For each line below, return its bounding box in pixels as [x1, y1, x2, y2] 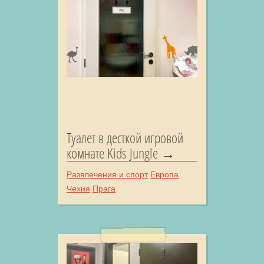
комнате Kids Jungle [67, 143, 158, 163]
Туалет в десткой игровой [67, 127, 183, 147]
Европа [150, 169, 179, 179]
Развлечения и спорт [67, 169, 148, 179]
